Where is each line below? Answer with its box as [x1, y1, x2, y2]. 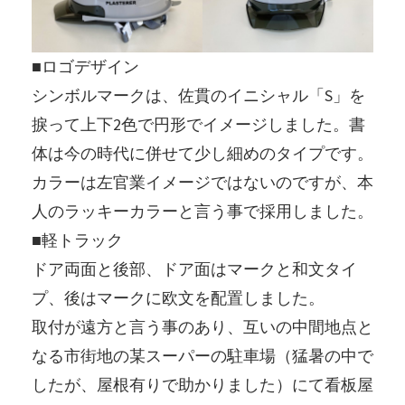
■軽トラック [31, 229, 123, 250]
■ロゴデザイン [31, 55, 139, 77]
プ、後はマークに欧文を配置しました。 [31, 287, 325, 308]
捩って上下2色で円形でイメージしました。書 [31, 113, 365, 135]
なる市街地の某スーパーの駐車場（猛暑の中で [31, 344, 373, 366]
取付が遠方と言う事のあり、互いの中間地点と [31, 316, 373, 337]
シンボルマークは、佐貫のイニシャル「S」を [31, 84, 365, 106]
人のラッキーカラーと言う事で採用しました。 [31, 200, 373, 221]
